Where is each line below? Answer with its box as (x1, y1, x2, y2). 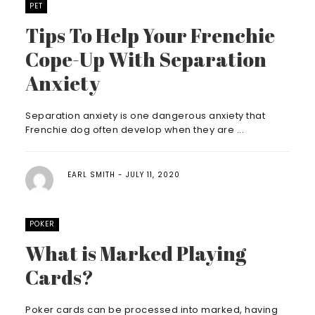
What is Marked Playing (25, 240, 246, 266)
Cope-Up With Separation (25, 46, 266, 72)
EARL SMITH (67, 169, 115, 180)
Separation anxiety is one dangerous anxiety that (25, 109, 265, 122)
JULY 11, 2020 (126, 169, 180, 180)
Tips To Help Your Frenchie (25, 22, 275, 49)
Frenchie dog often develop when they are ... (25, 123, 244, 136)
